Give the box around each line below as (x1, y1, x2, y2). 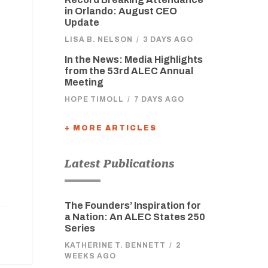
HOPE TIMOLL (64, 95, 124, 103)
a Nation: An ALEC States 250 (64, 212, 205, 222)
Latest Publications (64, 157, 175, 170)
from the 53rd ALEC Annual (64, 66, 193, 76)
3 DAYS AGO (142, 35, 193, 44)
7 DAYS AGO (133, 95, 184, 103)
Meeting (64, 77, 103, 87)
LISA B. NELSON (64, 35, 133, 44)
